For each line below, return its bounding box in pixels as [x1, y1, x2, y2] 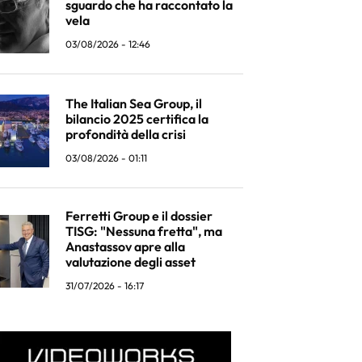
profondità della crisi [65, 125, 186, 142]
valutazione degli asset [65, 254, 196, 270]
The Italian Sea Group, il [65, 95, 202, 112]
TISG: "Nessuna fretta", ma [65, 223, 222, 239]
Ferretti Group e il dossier [65, 208, 213, 224]
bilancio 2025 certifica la [65, 110, 208, 127]
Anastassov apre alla [65, 238, 185, 255]
